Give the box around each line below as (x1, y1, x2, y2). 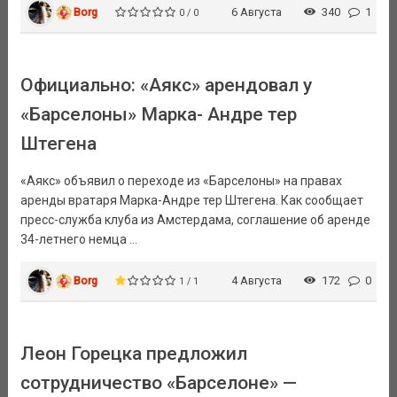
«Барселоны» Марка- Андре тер (19, 104, 297, 126)
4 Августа (231, 274, 283, 288)
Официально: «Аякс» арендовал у (19, 74, 312, 97)
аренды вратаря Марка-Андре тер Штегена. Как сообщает (19, 193, 363, 208)
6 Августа (231, 5, 283, 19)
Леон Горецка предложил (19, 343, 247, 365)
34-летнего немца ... (19, 232, 137, 247)
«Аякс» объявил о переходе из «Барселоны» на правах (19, 174, 342, 189)
